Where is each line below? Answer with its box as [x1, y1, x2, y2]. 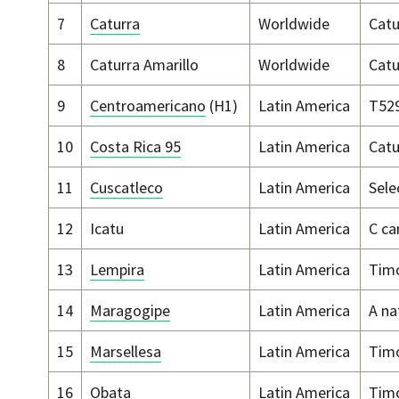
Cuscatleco [90, 177, 163, 199]
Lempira [90, 259, 144, 281]
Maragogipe [90, 300, 170, 322]
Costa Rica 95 [90, 136, 181, 158]
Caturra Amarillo [90, 54, 199, 76]
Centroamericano [90, 95, 206, 117]
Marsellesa [90, 341, 161, 362]
